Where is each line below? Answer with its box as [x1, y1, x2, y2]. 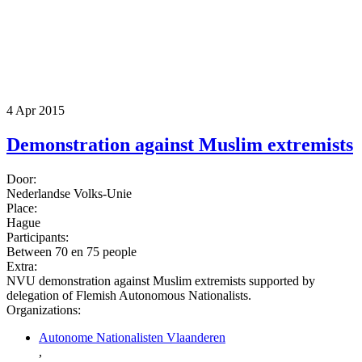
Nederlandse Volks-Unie [6, 187, 132, 201]
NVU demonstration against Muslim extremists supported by [6, 274, 315, 288]
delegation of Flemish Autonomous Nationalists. [6, 288, 251, 303]
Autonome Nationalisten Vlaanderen [39, 330, 225, 345]
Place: [6, 201, 37, 216]
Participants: [6, 230, 69, 245]
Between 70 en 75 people [6, 245, 137, 259]
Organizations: [6, 303, 81, 318]
